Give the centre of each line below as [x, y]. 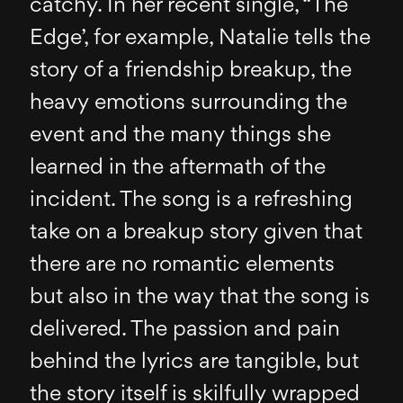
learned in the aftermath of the [178, 168]
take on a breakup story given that [197, 233]
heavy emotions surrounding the [189, 103]
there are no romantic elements [183, 265]
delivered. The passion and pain [185, 330]
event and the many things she [181, 135]
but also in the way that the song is [200, 297]
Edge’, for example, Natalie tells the [201, 38]
